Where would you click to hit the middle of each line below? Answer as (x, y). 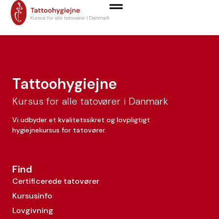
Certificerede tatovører (56, 181)
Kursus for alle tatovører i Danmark (90, 101)
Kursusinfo (32, 196)
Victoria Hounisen (93, 15)
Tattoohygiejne (65, 84)
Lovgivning (33, 211)
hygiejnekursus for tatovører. (59, 130)
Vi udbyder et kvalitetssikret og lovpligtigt (81, 120)
